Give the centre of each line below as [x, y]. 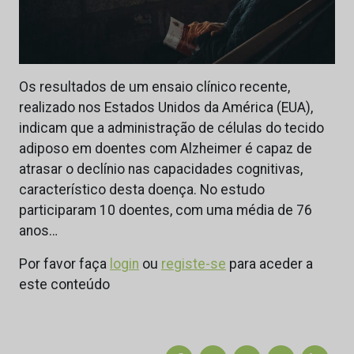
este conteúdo [64, 285]
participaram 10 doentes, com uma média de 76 [166, 211]
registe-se [194, 264]
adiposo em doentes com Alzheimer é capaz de [166, 149]
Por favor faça [64, 264]
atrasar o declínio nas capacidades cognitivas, [161, 169]
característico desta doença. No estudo [142, 190]
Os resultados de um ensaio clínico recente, [154, 87]
